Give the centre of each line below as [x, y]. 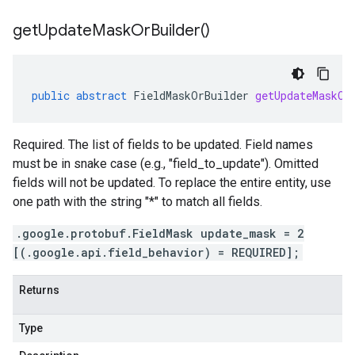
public [51, 95]
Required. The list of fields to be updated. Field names [163, 145]
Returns [39, 290]
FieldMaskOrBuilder [191, 95]
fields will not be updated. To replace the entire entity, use [172, 183]
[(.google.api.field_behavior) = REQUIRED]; [156, 252]
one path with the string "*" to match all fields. [137, 202]
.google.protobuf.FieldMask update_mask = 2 [160, 233]
